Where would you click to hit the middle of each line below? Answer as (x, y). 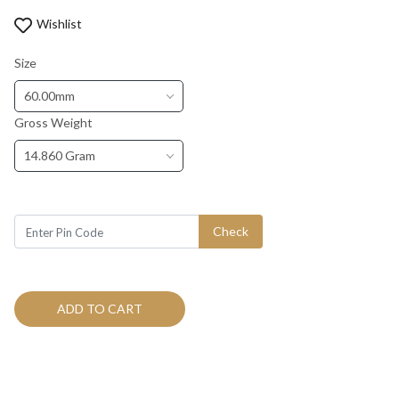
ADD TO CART (100, 308)
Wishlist (59, 24)
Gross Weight (53, 122)
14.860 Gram (60, 155)
